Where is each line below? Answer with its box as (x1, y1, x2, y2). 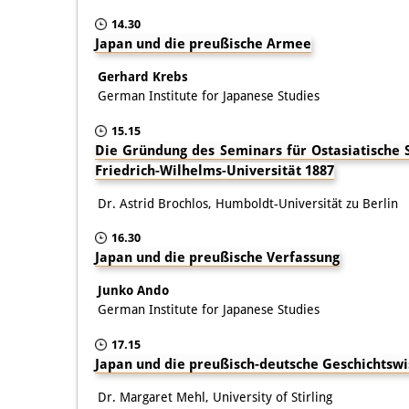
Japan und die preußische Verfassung (95, 248, 340, 266)
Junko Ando (98, 282, 169, 298)
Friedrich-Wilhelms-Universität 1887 (95, 162, 334, 179)
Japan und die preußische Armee (95, 35, 311, 52)
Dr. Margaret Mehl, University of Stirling (98, 389, 332, 404)
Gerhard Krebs (98, 68, 188, 84)
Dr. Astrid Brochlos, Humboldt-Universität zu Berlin (98, 195, 398, 211)
